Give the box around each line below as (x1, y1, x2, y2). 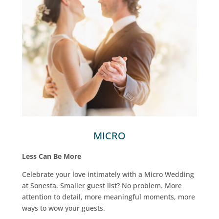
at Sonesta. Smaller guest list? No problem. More (22, 180, 182, 190)
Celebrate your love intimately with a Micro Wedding (22, 169, 194, 179)
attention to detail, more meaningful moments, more (22, 192, 195, 201)
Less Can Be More (22, 151, 81, 161)
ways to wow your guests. (22, 203, 105, 213)
